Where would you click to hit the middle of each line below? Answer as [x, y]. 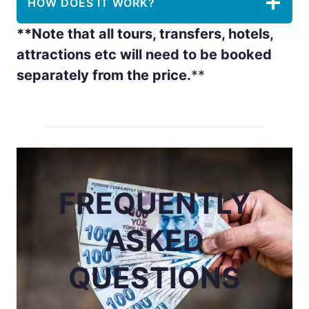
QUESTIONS [154, 278]
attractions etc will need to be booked [144, 54]
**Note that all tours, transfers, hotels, [145, 34]
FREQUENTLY [154, 203]
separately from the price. [104, 75]
